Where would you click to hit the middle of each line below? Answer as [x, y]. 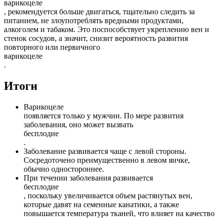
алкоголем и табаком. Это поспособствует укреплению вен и [107, 29]
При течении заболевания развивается [88, 178]
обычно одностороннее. [64, 169]
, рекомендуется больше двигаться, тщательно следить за [99, 11]
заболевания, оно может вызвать [78, 124]
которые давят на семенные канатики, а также [101, 204]
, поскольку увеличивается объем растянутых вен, [108, 195]
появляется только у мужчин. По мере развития [104, 115]
